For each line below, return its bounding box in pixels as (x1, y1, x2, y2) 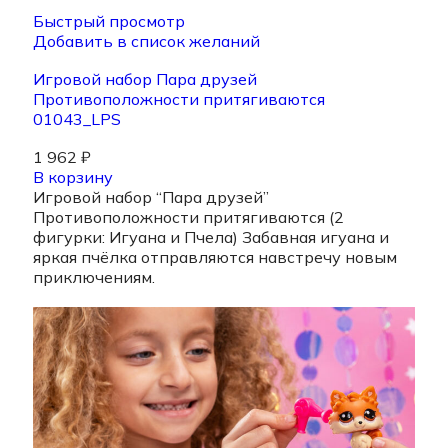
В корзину (33, 167, 113, 188)
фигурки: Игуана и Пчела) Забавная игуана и (33, 227, 389, 248)
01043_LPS (33, 109, 121, 130)
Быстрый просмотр (33, 11, 185, 32)
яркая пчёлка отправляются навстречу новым (33, 247, 397, 268)
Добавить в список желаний (33, 31, 260, 52)
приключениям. (33, 267, 155, 288)
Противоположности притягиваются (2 (33, 207, 344, 228)
